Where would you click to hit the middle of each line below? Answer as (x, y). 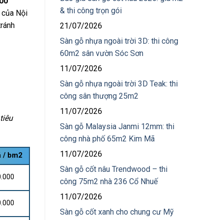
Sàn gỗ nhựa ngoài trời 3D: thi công (119, 41)
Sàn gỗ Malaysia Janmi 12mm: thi (117, 126)
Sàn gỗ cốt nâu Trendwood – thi (114, 169)
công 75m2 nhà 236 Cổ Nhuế (109, 181)
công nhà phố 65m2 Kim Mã (107, 139)
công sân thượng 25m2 (99, 96)
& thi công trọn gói (91, 11)
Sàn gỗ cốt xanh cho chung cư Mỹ (117, 212)
